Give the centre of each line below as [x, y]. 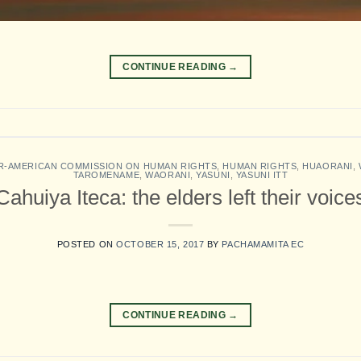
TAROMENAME [106, 175]
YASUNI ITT [262, 175]
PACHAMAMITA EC [263, 244]
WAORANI [168, 175]
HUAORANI [328, 166]
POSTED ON [87, 244]
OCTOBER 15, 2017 [160, 244]
